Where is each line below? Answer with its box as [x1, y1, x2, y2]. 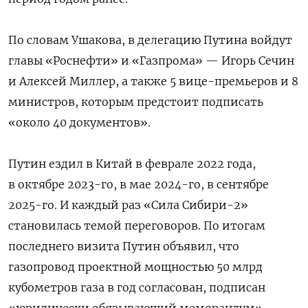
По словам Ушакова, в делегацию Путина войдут [8, 32, 292, 47]
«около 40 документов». [8, 115, 151, 129]
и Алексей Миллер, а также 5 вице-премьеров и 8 [8, 74, 298, 88]
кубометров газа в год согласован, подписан [8, 280, 265, 294]
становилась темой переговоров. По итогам [8, 218, 265, 232]
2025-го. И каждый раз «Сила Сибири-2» [8, 197, 248, 212]
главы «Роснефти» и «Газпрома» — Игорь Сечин [8, 53, 294, 67]
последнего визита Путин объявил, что [8, 239, 239, 253]
